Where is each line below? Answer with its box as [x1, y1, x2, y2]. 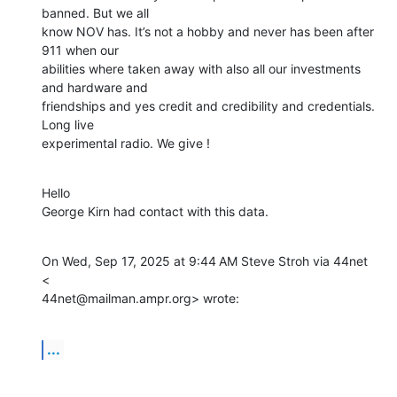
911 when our [42, 43, 119, 58]
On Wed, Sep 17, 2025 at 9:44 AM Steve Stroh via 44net [42, 253, 368, 269]
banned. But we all [42, 5, 149, 21]
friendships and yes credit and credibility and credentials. [42, 98, 375, 114]
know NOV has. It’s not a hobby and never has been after [42, 24, 374, 40]
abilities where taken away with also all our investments [42, 61, 361, 77]
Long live [42, 117, 94, 133]
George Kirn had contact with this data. [42, 204, 269, 220]
